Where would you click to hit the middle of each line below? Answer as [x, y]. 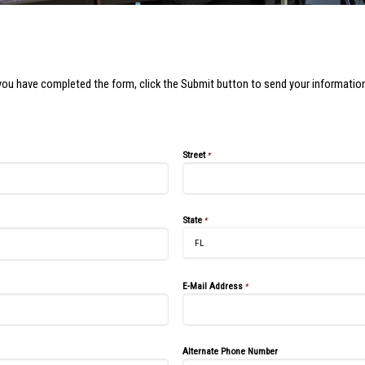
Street [194, 155]
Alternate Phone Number [230, 351]
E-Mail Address [213, 286]
